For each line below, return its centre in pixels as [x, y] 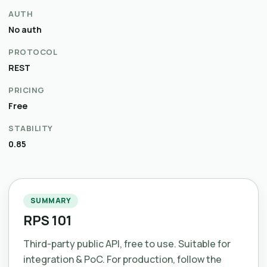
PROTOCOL [33, 52]
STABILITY [31, 128]
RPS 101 [47, 221]
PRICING [27, 90]
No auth [25, 30]
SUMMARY [51, 201]
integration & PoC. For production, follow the [122, 259]
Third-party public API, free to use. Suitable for [127, 244]
